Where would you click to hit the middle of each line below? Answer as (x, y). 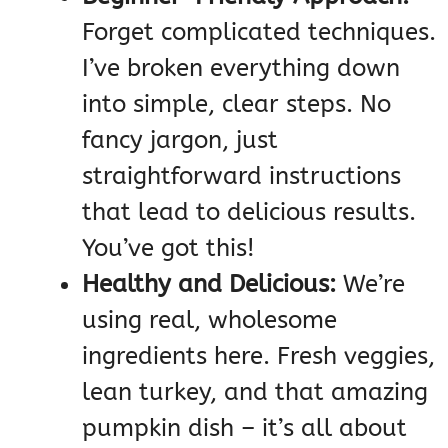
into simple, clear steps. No (236, 104)
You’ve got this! (168, 248)
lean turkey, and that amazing (255, 392)
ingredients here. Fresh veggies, (258, 356)
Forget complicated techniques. (259, 32)
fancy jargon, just (180, 140)
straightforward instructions (241, 176)
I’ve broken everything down (241, 68)
